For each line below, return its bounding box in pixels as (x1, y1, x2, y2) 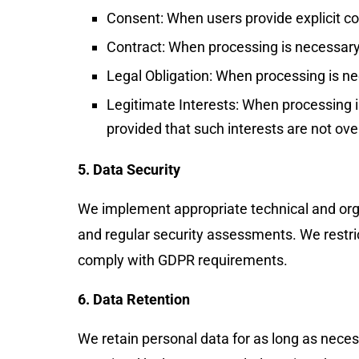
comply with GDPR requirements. (78, 252, 288, 268)
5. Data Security (78, 161, 180, 178)
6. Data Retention (78, 291, 190, 308)
